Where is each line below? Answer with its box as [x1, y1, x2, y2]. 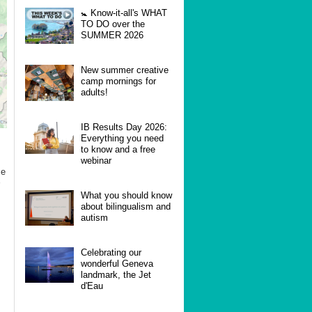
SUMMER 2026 [81, 29, 143, 40]
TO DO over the [81, 18, 145, 29]
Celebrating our [81, 247, 141, 258]
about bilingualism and [81, 201, 171, 212]
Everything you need [81, 132, 164, 143]
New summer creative [81, 64, 169, 75]
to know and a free [81, 143, 155, 155]
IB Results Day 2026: [81, 121, 167, 132]
